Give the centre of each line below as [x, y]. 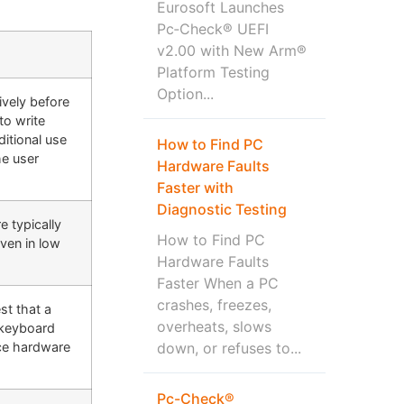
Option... [185, 93]
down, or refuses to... [229, 348]
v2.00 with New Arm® [231, 50]
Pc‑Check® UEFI [212, 28]
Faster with [195, 187]
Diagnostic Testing [221, 209]
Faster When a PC [217, 283]
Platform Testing [213, 72]
